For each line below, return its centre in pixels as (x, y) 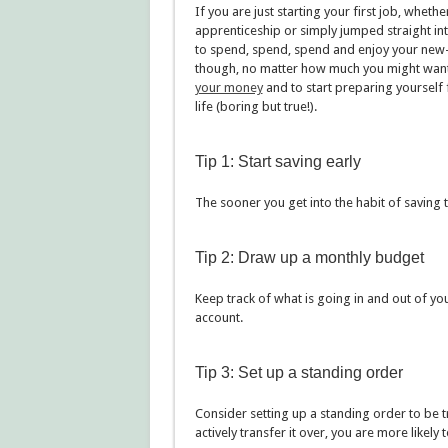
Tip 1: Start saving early (277, 161)
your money (228, 87)
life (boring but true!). (255, 106)
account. (218, 317)
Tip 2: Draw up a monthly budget (309, 257)
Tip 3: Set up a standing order (298, 372)
